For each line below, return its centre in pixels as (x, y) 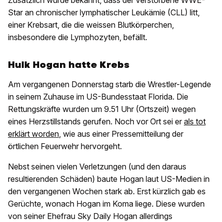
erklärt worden (33, 134)
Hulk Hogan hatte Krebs (69, 65)
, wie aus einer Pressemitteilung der (121, 134)
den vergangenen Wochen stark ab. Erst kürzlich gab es (107, 192)
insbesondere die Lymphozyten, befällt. (78, 37)
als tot (195, 122)
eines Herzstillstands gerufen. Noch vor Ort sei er (96, 122)
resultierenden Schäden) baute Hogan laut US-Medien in (109, 179)
